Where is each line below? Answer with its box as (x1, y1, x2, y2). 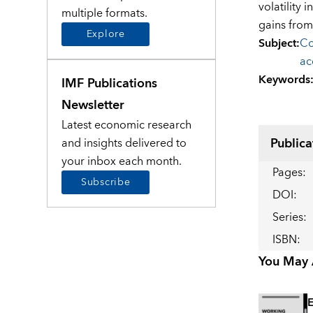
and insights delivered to (61, 133, 187, 153)
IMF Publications (61, 72, 158, 94)
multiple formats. (61, 3, 148, 23)
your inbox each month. (61, 151, 182, 171)
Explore (86, 25, 125, 43)
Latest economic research (61, 115, 192, 135)
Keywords (258, 70, 310, 90)
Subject (258, 34, 296, 54)
